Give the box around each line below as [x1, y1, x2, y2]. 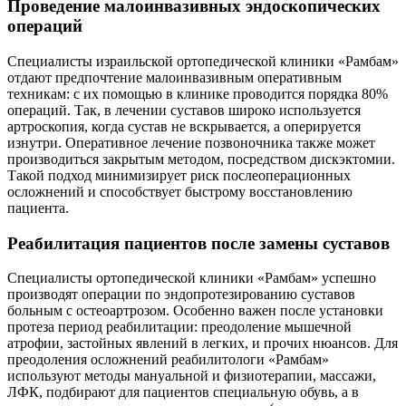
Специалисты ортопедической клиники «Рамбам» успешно [7, 270, 376, 286]
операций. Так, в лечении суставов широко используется [7, 101, 361, 118]
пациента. [7, 199, 69, 216]
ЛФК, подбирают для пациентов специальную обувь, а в [7, 384, 359, 401]
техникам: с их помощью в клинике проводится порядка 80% [7, 85, 388, 101]
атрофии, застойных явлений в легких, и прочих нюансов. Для [7, 335, 398, 352]
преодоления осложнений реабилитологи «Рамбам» [7, 352, 329, 368]
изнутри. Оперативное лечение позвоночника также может [7, 134, 375, 150]
